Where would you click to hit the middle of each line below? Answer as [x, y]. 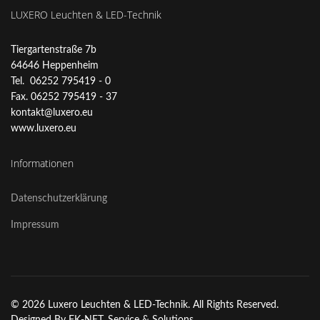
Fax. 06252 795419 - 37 [64, 97]
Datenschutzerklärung [59, 199]
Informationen [42, 163]
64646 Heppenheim [55, 66]
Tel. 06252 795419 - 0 [61, 81]
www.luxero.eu [44, 129]
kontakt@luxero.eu [52, 113]
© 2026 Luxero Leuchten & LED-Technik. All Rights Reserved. [145, 305]
